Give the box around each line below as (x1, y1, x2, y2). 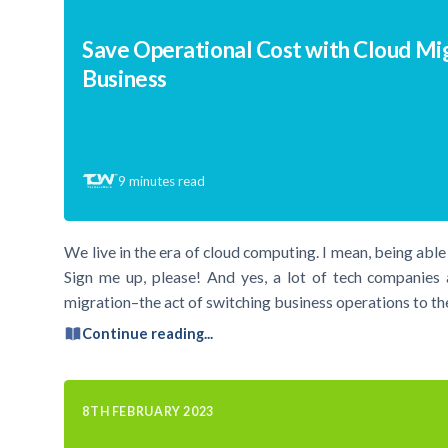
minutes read (129, 172, 206, 189)
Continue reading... (82, 325, 214, 343)
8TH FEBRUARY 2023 (82, 403, 214, 419)
